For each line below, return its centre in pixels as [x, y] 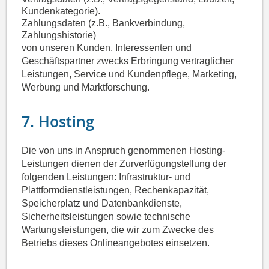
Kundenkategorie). [61, 11]
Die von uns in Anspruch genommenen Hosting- [124, 151]
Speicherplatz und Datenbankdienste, [102, 204]
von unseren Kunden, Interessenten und [107, 48]
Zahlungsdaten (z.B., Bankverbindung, [104, 23]
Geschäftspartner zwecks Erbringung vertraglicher [128, 61]
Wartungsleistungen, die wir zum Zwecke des [118, 230]
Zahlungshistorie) [59, 35]
